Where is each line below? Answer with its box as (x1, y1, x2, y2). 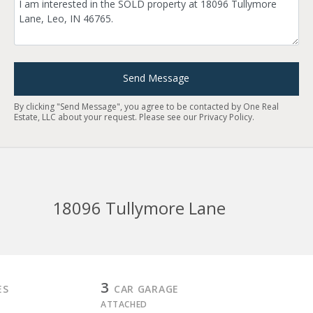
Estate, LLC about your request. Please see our (14, 111, 199, 123)
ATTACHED (100, 298, 147, 310)
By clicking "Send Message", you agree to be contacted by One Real (14, 101, 279, 112)
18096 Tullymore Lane (52, 196, 226, 219)
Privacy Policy (199, 111, 252, 123)
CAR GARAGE (113, 282, 179, 296)
